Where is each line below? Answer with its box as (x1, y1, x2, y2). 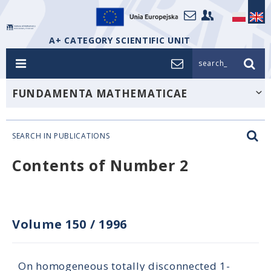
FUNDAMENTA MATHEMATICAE (12, 87, 188, 100)
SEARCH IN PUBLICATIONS (12, 131, 110, 141)
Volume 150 (12, 216, 87, 232)
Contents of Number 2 (12, 155, 189, 175)
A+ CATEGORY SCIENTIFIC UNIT (49, 34, 191, 46)
